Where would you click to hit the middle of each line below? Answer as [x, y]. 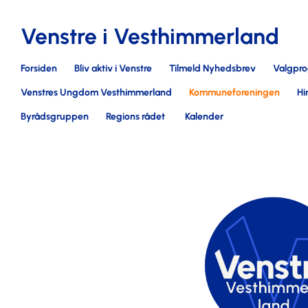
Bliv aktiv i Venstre [113, 68]
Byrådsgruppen [55, 117]
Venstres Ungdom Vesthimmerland [96, 92]
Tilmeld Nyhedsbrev [212, 68]
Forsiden [39, 68]
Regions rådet [135, 117]
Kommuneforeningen [234, 92]
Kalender [204, 117]
